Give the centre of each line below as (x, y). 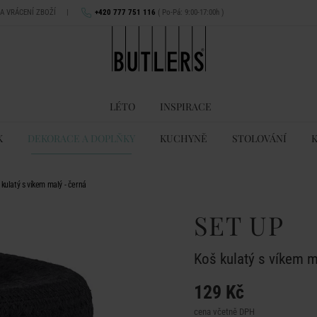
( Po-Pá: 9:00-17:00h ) (190, 12)
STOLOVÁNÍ (259, 138)
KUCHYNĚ (183, 138)
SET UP (239, 225)
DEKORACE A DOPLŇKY (81, 138)
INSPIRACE (185, 106)
